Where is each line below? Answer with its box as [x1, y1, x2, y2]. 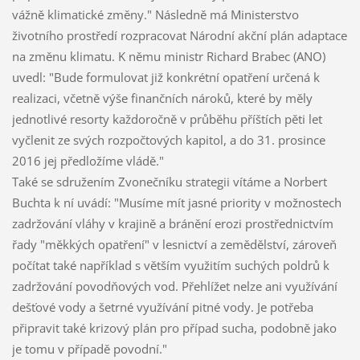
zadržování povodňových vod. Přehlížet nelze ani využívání [11, 278, 337, 295]
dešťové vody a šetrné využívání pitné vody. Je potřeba [11, 299, 313, 316]
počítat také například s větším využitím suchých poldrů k [11, 257, 329, 274]
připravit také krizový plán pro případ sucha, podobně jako [11, 320, 337, 337]
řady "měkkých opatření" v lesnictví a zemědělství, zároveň [11, 236, 337, 253]
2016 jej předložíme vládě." [11, 153, 164, 170]
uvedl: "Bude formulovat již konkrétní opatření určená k [11, 69, 320, 86]
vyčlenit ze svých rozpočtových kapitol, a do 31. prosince [11, 132, 325, 149]
